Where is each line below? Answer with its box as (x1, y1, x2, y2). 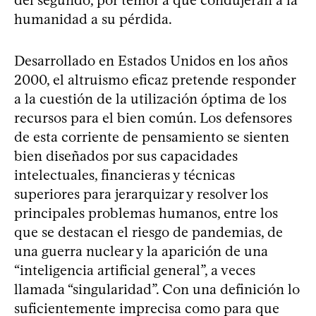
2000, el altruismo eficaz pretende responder (14, 71, 296, 88)
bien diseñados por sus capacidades (14, 147, 238, 164)
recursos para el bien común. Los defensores (14, 109, 292, 126)
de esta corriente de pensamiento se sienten (14, 128, 289, 145)
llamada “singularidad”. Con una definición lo (14, 280, 300, 298)
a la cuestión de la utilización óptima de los (14, 90, 286, 107)
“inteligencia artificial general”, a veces (14, 261, 255, 279)
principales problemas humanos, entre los (14, 204, 278, 221)
